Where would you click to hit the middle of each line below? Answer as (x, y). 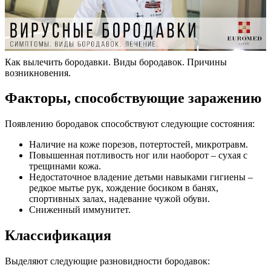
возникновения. (38, 73)
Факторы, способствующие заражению (133, 98)
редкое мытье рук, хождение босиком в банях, (124, 188)
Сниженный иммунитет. (80, 210)
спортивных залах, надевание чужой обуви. (119, 199)
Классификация (58, 236)
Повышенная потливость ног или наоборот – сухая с (138, 155)
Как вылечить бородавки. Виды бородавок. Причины (116, 62)
